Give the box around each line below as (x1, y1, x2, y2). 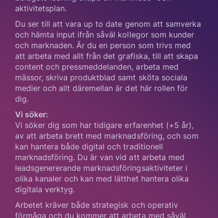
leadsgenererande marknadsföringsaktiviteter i (15, 163, 187, 173)
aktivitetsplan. (15, 3, 67, 14)
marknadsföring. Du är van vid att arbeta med (15, 152, 184, 162)
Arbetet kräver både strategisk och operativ (15, 200, 178, 210)
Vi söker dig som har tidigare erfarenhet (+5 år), (15, 120, 194, 130)
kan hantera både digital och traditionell (15, 141, 163, 151)
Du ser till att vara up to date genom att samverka (15, 18, 201, 29)
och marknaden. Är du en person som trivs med (15, 40, 191, 50)
